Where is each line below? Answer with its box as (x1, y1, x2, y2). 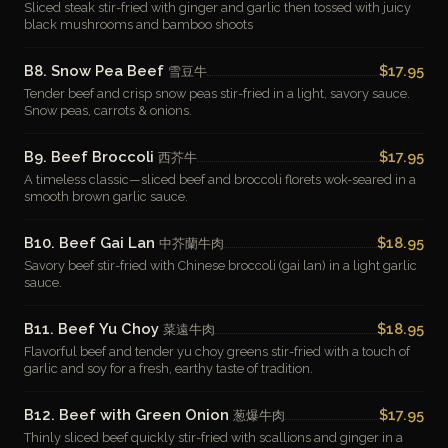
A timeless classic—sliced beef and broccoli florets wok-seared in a (24, 172, 416, 187)
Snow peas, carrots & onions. (24, 103, 192, 118)
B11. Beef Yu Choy (24, 320, 163, 337)
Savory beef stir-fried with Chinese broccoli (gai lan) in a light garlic (24, 258, 417, 273)
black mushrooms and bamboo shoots (24, 17, 253, 32)
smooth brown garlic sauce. (24, 189, 188, 204)
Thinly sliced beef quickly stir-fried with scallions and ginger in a (24, 430, 403, 445)
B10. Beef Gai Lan (24, 234, 159, 251)
